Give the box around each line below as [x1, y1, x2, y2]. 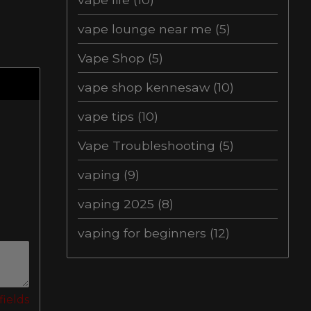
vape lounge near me [78, 22, 215, 36]
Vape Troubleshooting [78, 138, 219, 153]
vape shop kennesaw [78, 80, 213, 94]
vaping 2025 [78, 196, 158, 211]
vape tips [78, 109, 137, 124]
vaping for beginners [78, 226, 210, 240]
